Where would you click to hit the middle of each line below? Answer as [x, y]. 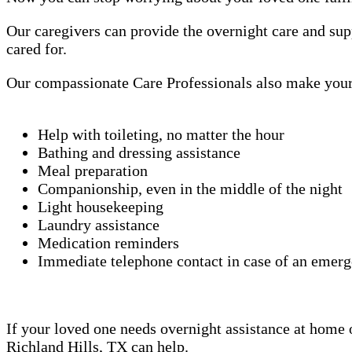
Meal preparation [93, 170]
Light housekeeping [101, 206]
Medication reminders [108, 242]
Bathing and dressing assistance [139, 152]
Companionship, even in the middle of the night [190, 188]
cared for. [40, 48]
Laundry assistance [99, 224]
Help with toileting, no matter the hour [161, 134]
